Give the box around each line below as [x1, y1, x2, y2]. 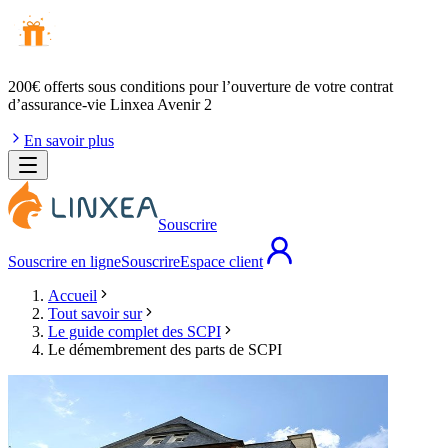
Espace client [180, 253, 263, 270]
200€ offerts [8, 78, 84, 95]
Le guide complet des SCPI [48, 323, 221, 340]
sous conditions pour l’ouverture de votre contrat [84, 78, 393, 95]
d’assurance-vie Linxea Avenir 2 [8, 96, 212, 113]
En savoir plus [24, 132, 114, 149]
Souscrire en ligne [8, 253, 121, 270]
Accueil [48, 287, 97, 304]
